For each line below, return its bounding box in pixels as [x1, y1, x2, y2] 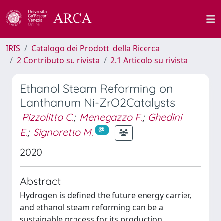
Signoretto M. [33, 125, 93, 138]
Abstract [20, 174, 61, 187]
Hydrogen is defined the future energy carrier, [20, 190, 191, 201]
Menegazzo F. [79, 111, 142, 123]
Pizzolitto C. [22, 111, 74, 123]
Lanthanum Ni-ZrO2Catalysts [20, 95, 175, 110]
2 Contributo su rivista [17, 55, 100, 66]
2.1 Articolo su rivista [110, 55, 188, 66]
